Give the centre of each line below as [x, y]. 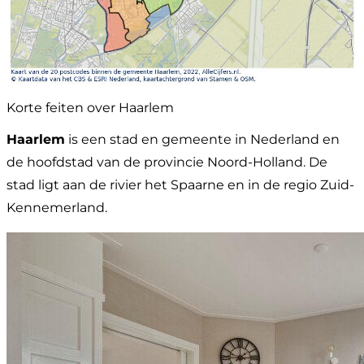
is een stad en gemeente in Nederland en [202, 140]
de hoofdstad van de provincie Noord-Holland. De [167, 162]
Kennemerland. [57, 208]
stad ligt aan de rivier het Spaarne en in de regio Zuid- [180, 185]
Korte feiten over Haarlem [90, 108]
